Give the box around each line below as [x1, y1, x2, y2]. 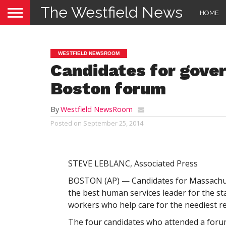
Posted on [50, 119, 82, 128]
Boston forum [50, 79, 166, 98]
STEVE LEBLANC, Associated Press [68, 158, 198, 169]
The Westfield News [40, 4, 183, 21]
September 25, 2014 [83, 119, 143, 128]
